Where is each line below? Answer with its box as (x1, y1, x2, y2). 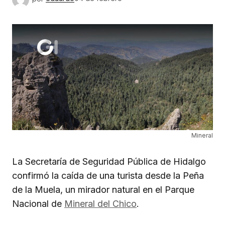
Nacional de (12, 198, 64, 209)
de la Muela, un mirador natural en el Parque (12, 184, 194, 195)
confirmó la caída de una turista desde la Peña (12, 170, 204, 181)
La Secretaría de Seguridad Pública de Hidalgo (12, 156, 206, 167)
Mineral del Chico (64, 198, 137, 209)
